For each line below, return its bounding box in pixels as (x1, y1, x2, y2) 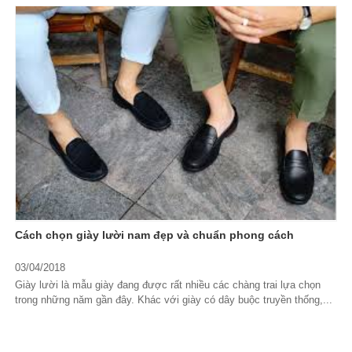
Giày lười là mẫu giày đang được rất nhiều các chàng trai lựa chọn (14, 279, 321, 291)
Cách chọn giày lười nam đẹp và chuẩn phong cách (14, 229, 294, 242)
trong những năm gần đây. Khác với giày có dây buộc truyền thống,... (14, 294, 332, 306)
